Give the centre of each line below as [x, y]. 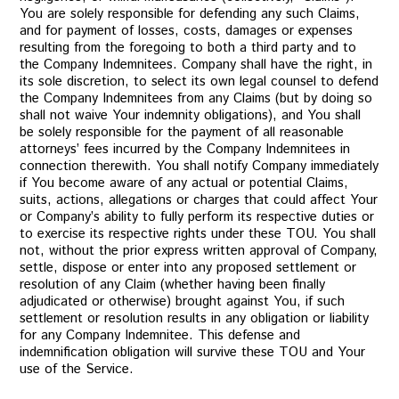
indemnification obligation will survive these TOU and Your [193, 352]
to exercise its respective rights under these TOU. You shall [198, 234]
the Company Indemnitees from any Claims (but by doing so [196, 98]
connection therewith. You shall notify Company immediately [199, 166]
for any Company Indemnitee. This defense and [160, 335]
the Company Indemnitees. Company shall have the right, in [196, 65]
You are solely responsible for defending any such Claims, [190, 14]
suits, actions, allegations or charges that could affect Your [199, 200]
